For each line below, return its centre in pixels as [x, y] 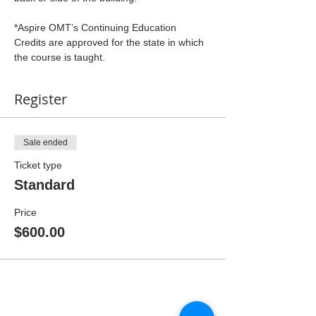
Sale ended [45, 142]
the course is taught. [60, 57]
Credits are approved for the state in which [110, 42]
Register [41, 99]
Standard [44, 184]
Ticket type [38, 165]
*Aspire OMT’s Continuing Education [97, 27]
